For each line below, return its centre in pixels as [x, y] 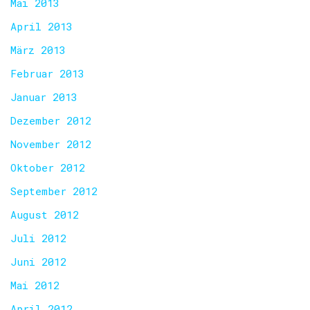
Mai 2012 [35, 285]
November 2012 [51, 144]
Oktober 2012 [48, 167]
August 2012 [45, 215]
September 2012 [54, 191]
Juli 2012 [38, 238]
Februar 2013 [47, 73]
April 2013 [42, 26]
